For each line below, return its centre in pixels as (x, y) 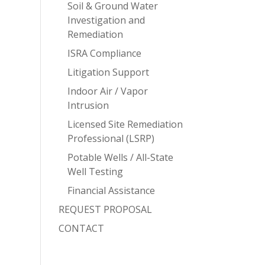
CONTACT (81, 228)
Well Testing (95, 172)
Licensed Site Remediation (125, 124)
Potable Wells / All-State (120, 157)
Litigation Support (108, 72)
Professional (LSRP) (111, 138)
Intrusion (88, 105)
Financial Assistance (111, 190)
